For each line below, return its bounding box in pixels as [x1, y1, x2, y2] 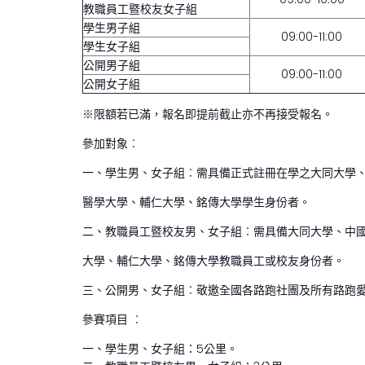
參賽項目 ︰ [82, 311, 143, 328]
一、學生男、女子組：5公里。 [82, 341, 238, 357]
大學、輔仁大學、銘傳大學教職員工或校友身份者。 [82, 253, 345, 269]
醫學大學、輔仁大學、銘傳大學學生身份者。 [82, 194, 310, 210]
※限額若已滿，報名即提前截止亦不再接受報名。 [82, 106, 333, 122]
